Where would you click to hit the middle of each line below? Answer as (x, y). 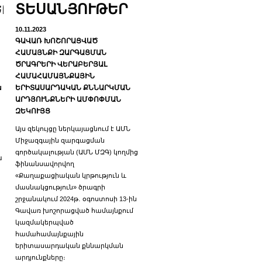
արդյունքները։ (40, 257)
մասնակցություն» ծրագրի (60, 187)
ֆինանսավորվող (45, 164)
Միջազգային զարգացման (60, 140)
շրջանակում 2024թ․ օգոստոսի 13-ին (76, 199)
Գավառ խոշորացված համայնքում (74, 211)
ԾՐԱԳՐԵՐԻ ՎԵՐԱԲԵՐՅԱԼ (61, 64)
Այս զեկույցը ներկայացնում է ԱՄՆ (73, 129)
